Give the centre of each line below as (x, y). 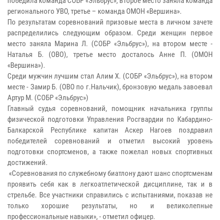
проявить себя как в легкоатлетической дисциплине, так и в (110, 184)
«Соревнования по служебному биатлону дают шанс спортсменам (110, 173)
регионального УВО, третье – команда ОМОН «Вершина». (95, 11)
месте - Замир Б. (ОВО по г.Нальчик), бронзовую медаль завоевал (110, 87)
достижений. (27, 162)
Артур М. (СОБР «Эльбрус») (48, 97)
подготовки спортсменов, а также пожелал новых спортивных (110, 151)
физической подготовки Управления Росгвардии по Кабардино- (110, 119)
